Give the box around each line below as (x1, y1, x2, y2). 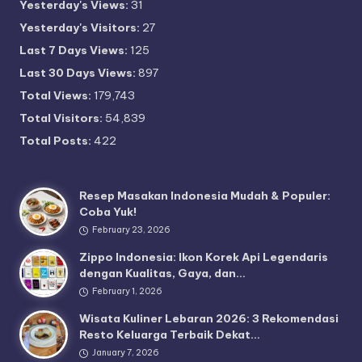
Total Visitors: (19, 111, 105, 126)
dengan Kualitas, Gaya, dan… (79, 266, 246, 281)
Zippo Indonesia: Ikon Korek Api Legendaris (79, 250, 329, 265)
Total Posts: (19, 133, 94, 149)
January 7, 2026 (91, 347, 159, 358)
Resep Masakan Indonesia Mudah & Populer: (79, 188, 331, 204)
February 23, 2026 (91, 224, 170, 235)
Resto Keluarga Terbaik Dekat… (79, 327, 261, 343)
